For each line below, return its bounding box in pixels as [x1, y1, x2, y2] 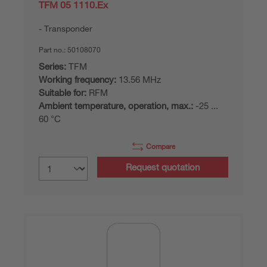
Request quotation [126, 162, 200, 172]
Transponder [44, 23, 92, 33]
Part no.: [39, 45, 67, 54]
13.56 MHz [116, 74, 161, 85]
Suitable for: [39, 87, 86, 98]
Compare [146, 141, 175, 151]
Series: [39, 61, 66, 72]
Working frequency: [39, 74, 116, 85]
